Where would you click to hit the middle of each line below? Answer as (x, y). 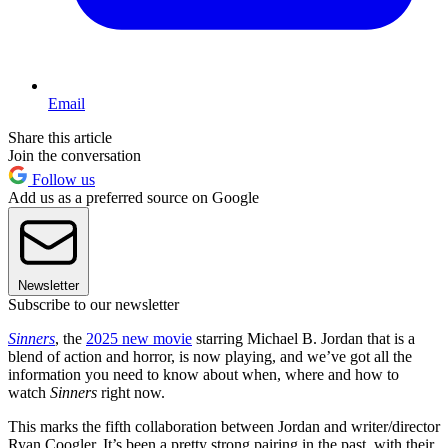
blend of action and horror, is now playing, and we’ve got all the (210, 357)
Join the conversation (74, 156)
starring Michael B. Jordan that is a (303, 339)
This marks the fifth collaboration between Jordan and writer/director (224, 427)
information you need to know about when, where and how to (203, 375)
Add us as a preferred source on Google (133, 198)
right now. (131, 393)
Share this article (60, 138)
